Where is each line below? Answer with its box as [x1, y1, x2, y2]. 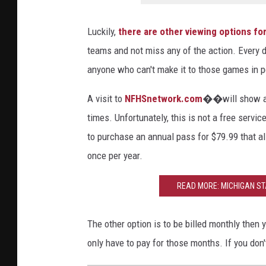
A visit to [87, 92, 125, 104]
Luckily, [87, 25, 118, 37]
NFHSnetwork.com [125, 92, 202, 104]
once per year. [87, 149, 142, 161]
